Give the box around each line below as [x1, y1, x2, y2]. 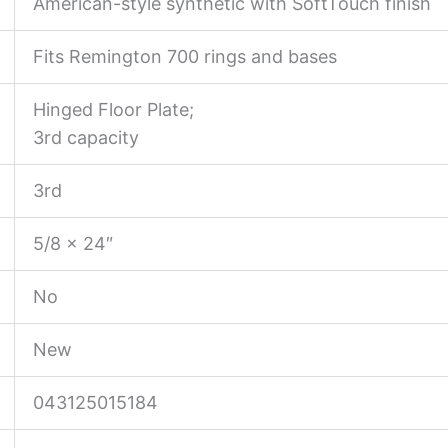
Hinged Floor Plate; [33, 99, 194, 121]
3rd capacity [33, 127, 139, 149]
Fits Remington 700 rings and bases [33, 46, 337, 68]
